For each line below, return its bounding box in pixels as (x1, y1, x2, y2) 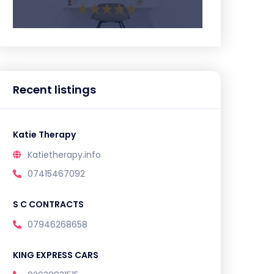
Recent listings (13, 82, 96, 97)
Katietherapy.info (28, 149, 101, 161)
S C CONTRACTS (13, 198, 84, 210)
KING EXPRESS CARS (13, 249, 98, 261)
